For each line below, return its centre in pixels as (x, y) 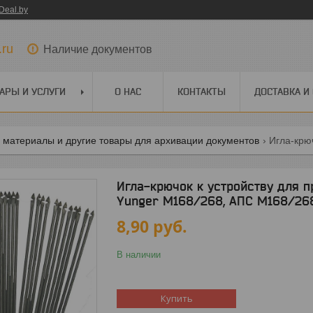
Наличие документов (98, 49)
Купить (176, 298)
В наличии (139, 255)
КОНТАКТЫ (202, 92)
